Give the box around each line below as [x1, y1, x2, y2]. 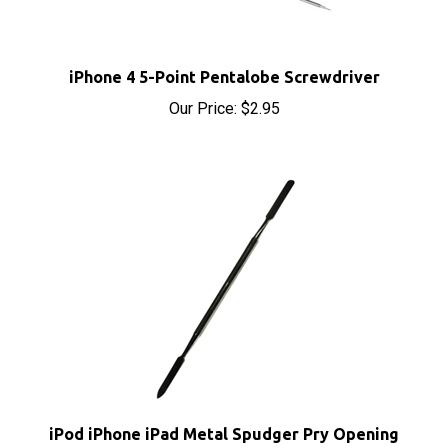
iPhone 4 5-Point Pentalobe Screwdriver [68, 45, 380, 63]
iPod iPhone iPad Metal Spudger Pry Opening [49, 402, 399, 420]
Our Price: [168, 76, 237, 95]
